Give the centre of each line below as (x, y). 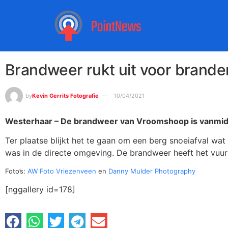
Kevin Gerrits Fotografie (65, 95)
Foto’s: (16, 171)
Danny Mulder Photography (152, 171)
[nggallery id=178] (40, 190)
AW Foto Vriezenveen (62, 171)
